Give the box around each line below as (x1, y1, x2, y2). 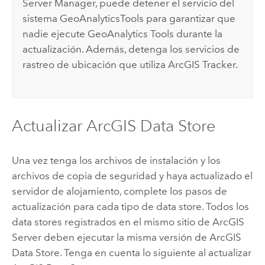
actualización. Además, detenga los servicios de (22, 43, 240, 55)
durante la (174, 27, 223, 40)
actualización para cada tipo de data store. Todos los (11, 201, 249, 212)
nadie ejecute (22, 27, 88, 40)
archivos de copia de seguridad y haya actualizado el (11, 170, 253, 182)
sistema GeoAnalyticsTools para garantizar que (22, 12, 236, 24)
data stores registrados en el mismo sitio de (11, 216, 212, 228)
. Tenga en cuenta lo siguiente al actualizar (59, 247, 251, 258)
